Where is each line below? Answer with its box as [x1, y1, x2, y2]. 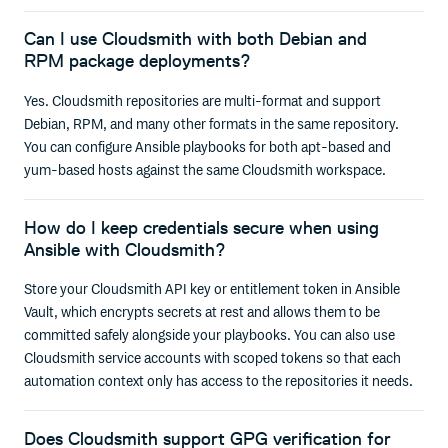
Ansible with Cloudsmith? [24, 238, 227, 261]
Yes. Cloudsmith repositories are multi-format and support [24, 93, 382, 111]
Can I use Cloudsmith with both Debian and [24, 28, 368, 51]
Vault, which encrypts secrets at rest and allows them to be [24, 304, 381, 322]
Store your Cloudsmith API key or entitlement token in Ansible [24, 281, 401, 299]
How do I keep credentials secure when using [24, 216, 380, 239]
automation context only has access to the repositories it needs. [24, 373, 414, 391]
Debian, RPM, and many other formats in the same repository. [24, 116, 400, 134]
